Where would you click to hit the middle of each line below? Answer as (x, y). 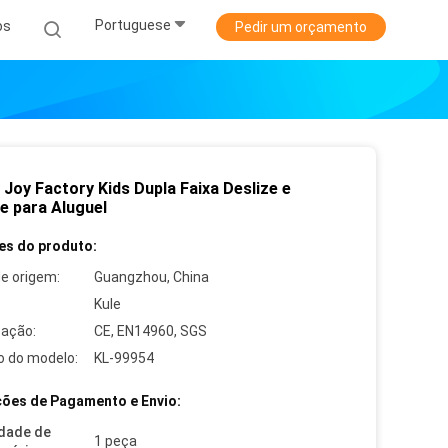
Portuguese (133, 25)
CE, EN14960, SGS (150, 331)
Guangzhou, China (151, 277)
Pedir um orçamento (301, 27)
